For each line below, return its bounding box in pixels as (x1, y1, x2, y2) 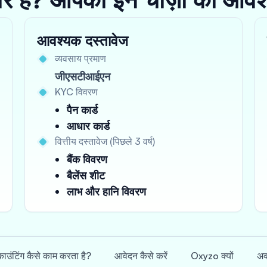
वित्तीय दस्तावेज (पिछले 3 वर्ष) (55, 135, 155, 147)
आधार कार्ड (67, 119, 110, 132)
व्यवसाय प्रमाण (55, 52, 106, 64)
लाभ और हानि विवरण (67, 185, 146, 198)
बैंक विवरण (67, 153, 107, 166)
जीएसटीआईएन (55, 70, 110, 83)
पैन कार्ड (67, 103, 98, 116)
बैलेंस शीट (67, 169, 105, 182)
